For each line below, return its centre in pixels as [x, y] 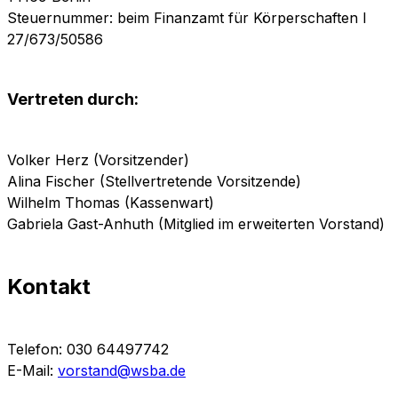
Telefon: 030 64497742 [88, 349]
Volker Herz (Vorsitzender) [98, 159]
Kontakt [49, 286]
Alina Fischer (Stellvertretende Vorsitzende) [156, 181]
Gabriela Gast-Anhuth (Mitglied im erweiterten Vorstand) [196, 223]
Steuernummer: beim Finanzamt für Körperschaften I [187, 17]
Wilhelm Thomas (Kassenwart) [113, 202]
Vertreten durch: [73, 99]
